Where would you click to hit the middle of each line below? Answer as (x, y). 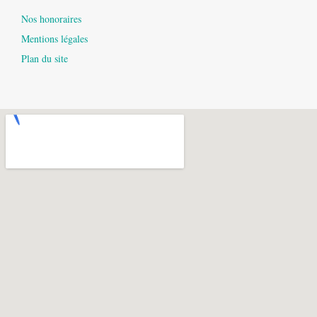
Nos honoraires (52, 19)
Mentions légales (55, 39)
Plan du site (45, 59)
